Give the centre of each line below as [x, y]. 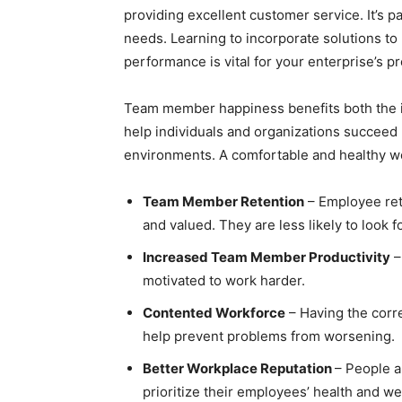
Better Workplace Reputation [239, 369]
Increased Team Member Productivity [267, 258]
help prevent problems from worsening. [269, 336]
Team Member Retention [223, 202]
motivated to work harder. [224, 281]
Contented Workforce [214, 313]
